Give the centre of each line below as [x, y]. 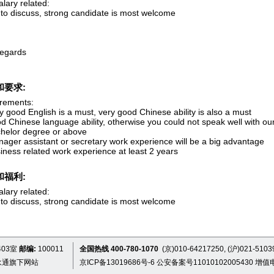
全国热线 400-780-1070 [120, 249]
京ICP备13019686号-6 [117, 262]
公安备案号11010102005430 [205, 262]
